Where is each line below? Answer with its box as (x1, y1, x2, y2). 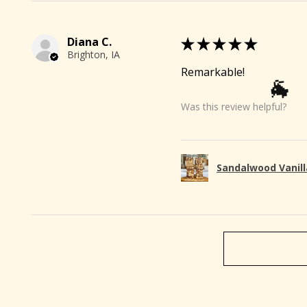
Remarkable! (181, 64, 245, 79)
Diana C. (67, 34, 112, 49)
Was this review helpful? (181, 100, 286, 114)
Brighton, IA (67, 47, 120, 61)
